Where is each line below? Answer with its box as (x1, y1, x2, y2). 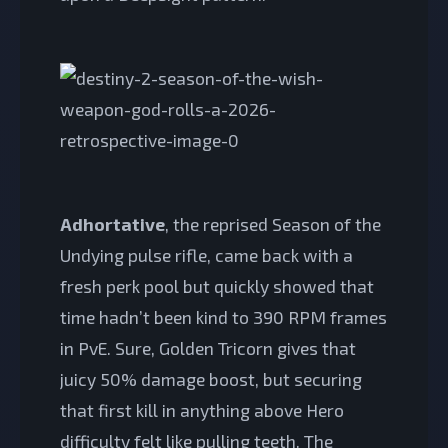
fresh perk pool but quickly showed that (60, 274, 374, 297)
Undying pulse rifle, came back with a (60, 243, 353, 266)
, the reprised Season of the (165, 212, 381, 235)
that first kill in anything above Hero (60, 398, 344, 421)
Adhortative (60, 212, 165, 235)
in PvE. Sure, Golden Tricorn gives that (60, 336, 356, 359)
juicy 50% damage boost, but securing (60, 367, 362, 390)
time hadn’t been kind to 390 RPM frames (60, 305, 387, 328)
